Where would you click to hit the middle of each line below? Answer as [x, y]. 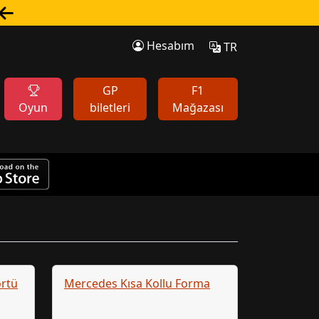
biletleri [110, 107]
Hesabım [169, 46]
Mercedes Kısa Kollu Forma [137, 284]
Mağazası [198, 107]
